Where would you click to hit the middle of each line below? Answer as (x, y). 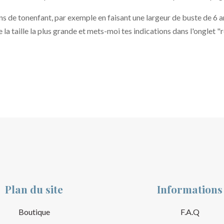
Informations (190, 189)
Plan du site (34, 189)
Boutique (34, 212)
